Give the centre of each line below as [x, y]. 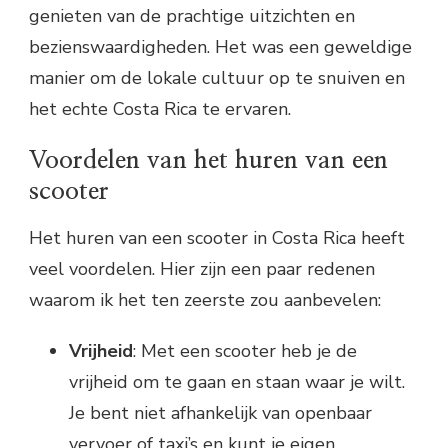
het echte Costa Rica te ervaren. [160, 109]
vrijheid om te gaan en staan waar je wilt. [237, 382]
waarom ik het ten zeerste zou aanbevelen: [205, 300]
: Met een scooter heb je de [245, 351]
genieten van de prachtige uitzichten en [192, 16]
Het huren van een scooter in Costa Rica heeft [217, 238]
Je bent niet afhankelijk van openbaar [220, 413]
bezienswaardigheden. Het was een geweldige [220, 47]
